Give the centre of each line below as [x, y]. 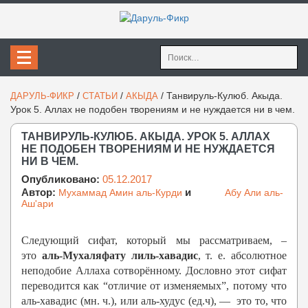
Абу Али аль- [254, 193]
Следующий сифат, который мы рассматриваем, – [154, 241]
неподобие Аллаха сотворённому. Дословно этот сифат [154, 271]
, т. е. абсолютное [242, 256]
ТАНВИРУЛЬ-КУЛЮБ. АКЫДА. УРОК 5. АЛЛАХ [146, 137]
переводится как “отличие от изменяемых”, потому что [154, 286]
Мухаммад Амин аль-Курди [120, 193]
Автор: [40, 192]
